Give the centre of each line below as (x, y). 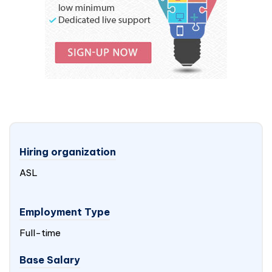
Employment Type (65, 212)
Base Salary (50, 260)
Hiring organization (68, 152)
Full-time (40, 233)
